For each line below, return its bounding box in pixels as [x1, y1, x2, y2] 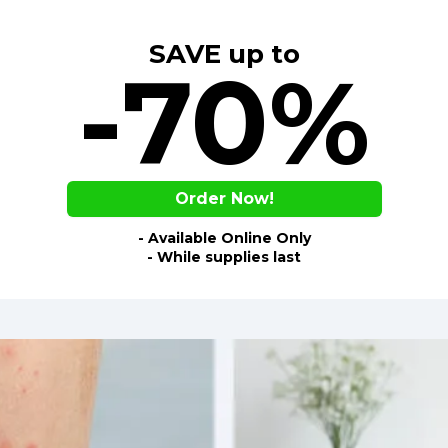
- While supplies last [147, 248, 301, 266]
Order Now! [174, 189, 274, 208]
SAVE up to [148, 38, 300, 70]
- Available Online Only [137, 229, 311, 247]
